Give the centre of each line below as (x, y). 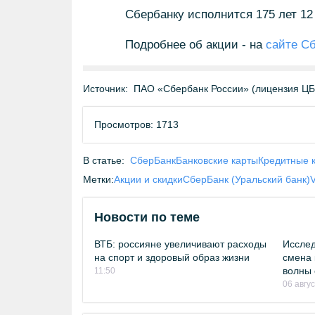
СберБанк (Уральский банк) (246, 179)
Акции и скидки (148, 179)
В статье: (104, 160)
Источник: (105, 89)
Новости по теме (147, 217)
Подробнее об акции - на (195, 45)
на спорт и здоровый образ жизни (172, 257)
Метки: (98, 179)
